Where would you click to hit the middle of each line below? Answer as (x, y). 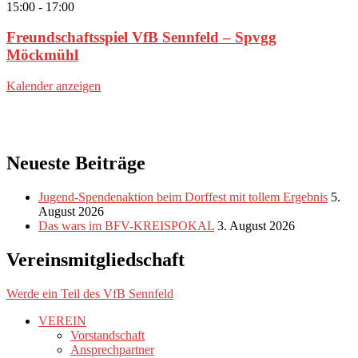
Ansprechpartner (112, 349)
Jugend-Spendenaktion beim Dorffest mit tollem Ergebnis (183, 197)
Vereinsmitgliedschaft (95, 259)
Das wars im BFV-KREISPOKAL (126, 225)
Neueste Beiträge (76, 163)
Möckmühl (42, 55)
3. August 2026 (256, 225)
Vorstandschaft (107, 335)
